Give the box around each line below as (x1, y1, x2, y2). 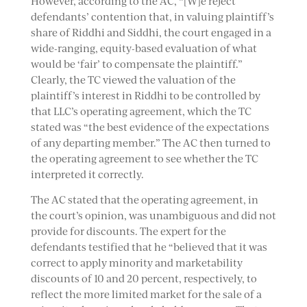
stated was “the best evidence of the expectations (30, 121, 269, 134)
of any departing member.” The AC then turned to (30, 136, 271, 149)
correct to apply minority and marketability (30, 256, 243, 269)
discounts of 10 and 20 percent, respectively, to (30, 272, 257, 285)
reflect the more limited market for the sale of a (30, 288, 262, 301)
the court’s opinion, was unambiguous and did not (30, 209, 276, 222)
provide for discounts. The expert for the (30, 225, 226, 238)
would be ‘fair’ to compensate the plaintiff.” (30, 58, 243, 71)
